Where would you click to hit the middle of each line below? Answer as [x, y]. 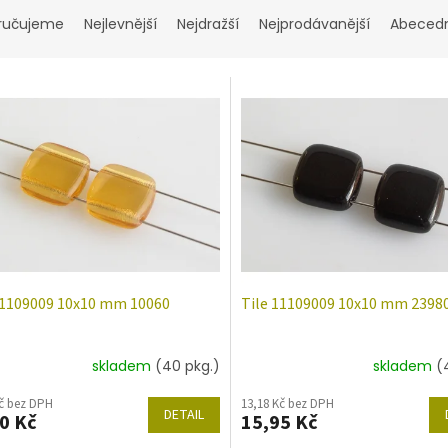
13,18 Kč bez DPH [287, 403]
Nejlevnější [120, 24]
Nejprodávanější [314, 24]
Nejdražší [208, 24]
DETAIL [183, 414]
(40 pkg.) [187, 366]
